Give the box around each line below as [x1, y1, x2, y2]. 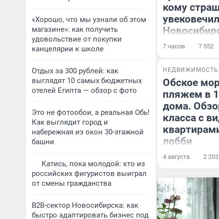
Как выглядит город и [32, 118, 108, 127]
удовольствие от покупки [32, 35, 122, 44]
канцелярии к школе [32, 44, 104, 53]
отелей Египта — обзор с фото [32, 86, 137, 95]
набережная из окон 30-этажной [32, 128, 144, 136]
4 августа [163, 153, 190, 160]
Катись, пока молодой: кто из [42, 159, 145, 168]
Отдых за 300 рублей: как [32, 66, 118, 75]
